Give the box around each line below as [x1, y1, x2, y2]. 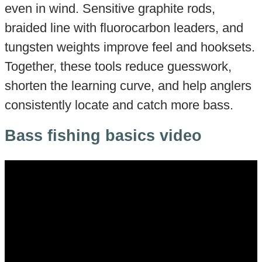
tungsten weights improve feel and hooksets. [4, 39, 255, 54]
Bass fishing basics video [4, 126, 202, 144]
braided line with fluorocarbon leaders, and [4, 20, 243, 35]
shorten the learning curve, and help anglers [4, 78, 251, 93]
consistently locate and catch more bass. [4, 97, 233, 112]
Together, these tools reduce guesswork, [4, 58, 232, 74]
